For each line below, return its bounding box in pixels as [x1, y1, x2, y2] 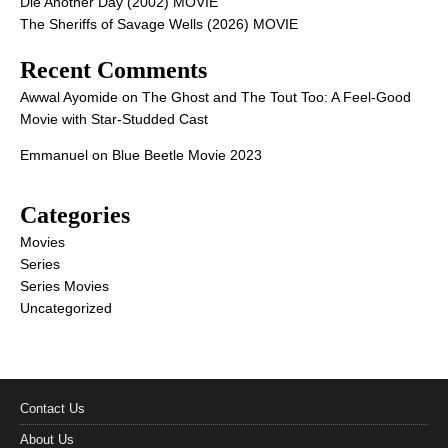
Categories [20, 202, 130, 229]
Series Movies [20, 278, 109, 295]
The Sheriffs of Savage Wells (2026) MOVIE [20, 16, 298, 33]
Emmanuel [20, 147, 88, 164]
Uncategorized [20, 300, 112, 317]
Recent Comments [20, 57, 207, 84]
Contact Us [20, 401, 85, 417]
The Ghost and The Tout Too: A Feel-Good [142, 89, 411, 106]
